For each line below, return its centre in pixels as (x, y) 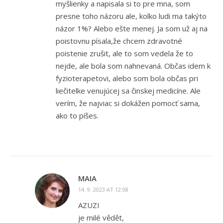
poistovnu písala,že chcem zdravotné (119, 41)
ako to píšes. (77, 116)
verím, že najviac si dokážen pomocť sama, (128, 103)
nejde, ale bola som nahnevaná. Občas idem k (133, 66)
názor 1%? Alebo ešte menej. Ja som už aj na (132, 29)
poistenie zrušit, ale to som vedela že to (124, 54)
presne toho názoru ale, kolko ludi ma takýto (131, 16)
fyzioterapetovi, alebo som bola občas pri (127, 78)
